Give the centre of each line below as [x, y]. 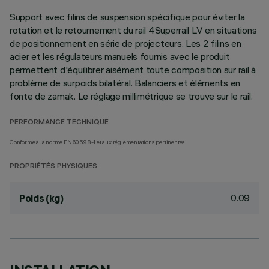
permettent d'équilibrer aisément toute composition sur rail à [133, 70]
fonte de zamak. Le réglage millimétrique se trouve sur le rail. [131, 96]
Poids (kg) [41, 198]
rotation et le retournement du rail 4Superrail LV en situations [133, 30]
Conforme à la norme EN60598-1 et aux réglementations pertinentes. [98, 142]
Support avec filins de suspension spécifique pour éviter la [127, 17]
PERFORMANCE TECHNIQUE [59, 123]
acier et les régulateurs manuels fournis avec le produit [120, 56]
